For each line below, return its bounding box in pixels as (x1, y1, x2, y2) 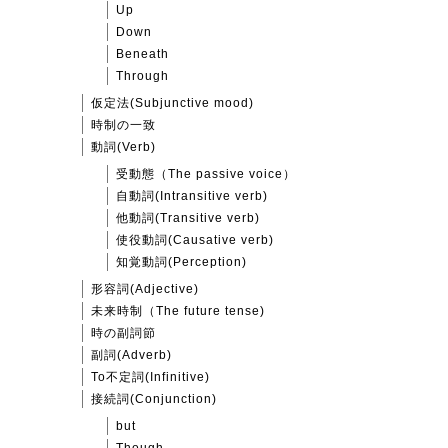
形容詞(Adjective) (91, 282, 199, 297)
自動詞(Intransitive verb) (116, 189, 268, 204)
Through (116, 69, 169, 84)
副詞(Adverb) (91, 348, 172, 363)
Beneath (116, 47, 169, 62)
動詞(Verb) (91, 140, 156, 155)
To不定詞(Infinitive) (91, 370, 210, 385)
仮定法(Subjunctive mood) (91, 96, 254, 111)
